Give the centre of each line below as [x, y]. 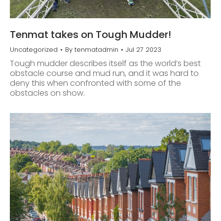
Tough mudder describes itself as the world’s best [105, 63]
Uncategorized [34, 49]
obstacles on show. [47, 93]
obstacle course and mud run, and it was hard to [104, 73]
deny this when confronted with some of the [95, 83]
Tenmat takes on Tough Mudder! [91, 34]
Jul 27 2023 [144, 49]
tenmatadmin [96, 49]
